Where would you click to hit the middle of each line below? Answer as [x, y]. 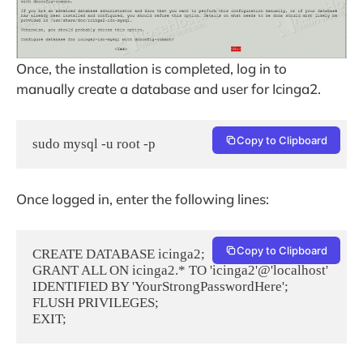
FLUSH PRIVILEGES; [96, 302]
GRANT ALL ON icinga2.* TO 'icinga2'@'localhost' [180, 270]
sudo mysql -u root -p [94, 143]
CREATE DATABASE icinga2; [119, 254]
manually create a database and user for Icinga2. [169, 89]
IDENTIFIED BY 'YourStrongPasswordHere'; [160, 286]
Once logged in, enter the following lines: [143, 199]
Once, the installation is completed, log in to [152, 69]
